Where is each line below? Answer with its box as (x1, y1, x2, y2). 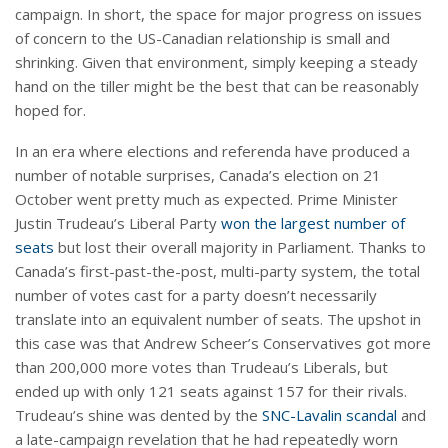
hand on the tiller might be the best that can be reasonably (15, 75, 419, 96)
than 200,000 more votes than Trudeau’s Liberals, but (15, 356, 388, 377)
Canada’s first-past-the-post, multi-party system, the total (15, 260, 420, 281)
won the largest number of (221, 212, 405, 233)
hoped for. (15, 99, 86, 120)
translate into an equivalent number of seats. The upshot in (15, 308, 421, 329)
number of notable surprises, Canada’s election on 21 (15, 164, 381, 185)
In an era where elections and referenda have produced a (15, 140, 410, 161)
